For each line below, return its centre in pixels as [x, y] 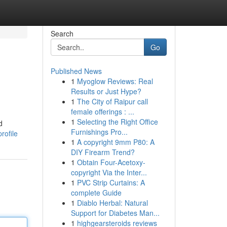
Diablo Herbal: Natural [112, 203]
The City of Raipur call [112, 101]
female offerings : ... [102, 111]
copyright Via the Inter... [109, 172]
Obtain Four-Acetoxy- [111, 162]
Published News [76, 71]
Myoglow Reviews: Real [115, 81]
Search [62, 33]
